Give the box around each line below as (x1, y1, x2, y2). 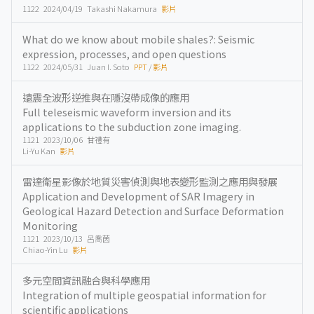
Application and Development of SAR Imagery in (22, 189, 254, 203)
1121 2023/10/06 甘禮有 (22, 134, 110, 145)
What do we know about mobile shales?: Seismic (22, 32, 254, 46)
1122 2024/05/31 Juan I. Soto (22, 61, 134, 72)
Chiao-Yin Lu (22, 244, 72, 255)
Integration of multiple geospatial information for (22, 287, 266, 302)
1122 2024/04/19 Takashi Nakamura (22, 3, 161, 14)
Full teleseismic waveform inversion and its (22, 104, 231, 119)
